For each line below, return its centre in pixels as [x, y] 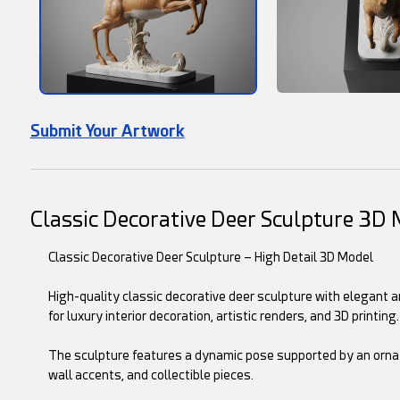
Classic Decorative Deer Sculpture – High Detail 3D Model [210, 257]
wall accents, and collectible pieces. [150, 375]
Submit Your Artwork [107, 130]
